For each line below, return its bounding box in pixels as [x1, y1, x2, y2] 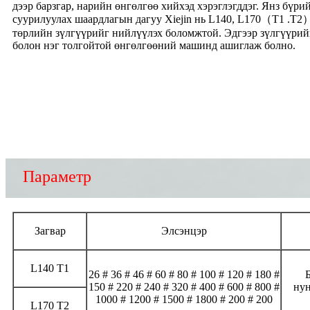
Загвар [34, 224, 66, 237]
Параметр [23, 167, 91, 185]
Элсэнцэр [161, 224, 207, 237]
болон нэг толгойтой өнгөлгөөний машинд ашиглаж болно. [12, 39, 295, 52]
